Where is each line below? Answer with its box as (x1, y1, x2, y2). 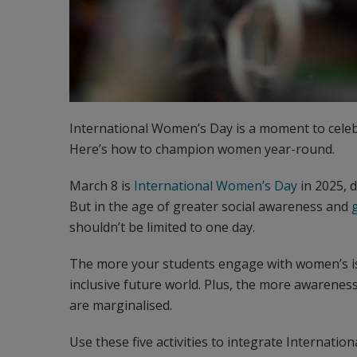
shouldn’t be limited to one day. (69, 218, 255, 236)
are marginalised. (69, 296, 172, 314)
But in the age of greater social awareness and (69, 198, 351, 215)
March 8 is (69, 177, 134, 194)
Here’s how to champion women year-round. (69, 140, 335, 158)
